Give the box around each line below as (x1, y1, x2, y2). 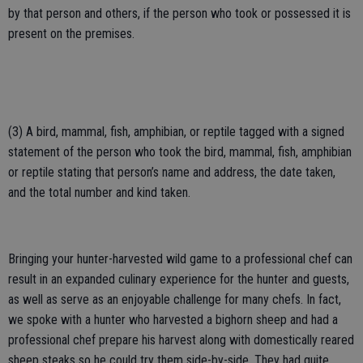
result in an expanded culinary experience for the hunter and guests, (8, 271, 349, 287)
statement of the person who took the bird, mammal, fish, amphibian (8, 143, 352, 160)
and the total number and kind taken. (8, 184, 190, 200)
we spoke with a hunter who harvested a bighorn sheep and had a (8, 311, 338, 327)
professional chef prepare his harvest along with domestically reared (8, 331, 354, 348)
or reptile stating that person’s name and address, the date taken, (8, 164, 335, 180)
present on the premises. (8, 25, 135, 41)
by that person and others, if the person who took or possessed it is (8, 5, 351, 21)
